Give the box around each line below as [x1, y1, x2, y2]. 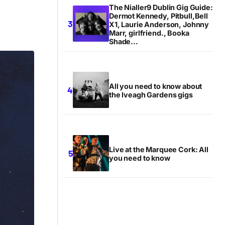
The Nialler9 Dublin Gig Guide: [109, 3, 213, 12]
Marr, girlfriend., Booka [109, 28, 189, 37]
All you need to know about [109, 82, 202, 91]
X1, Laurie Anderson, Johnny [109, 20, 209, 29]
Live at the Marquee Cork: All [109, 145, 208, 154]
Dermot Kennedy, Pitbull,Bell [109, 11, 208, 20]
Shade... [109, 37, 138, 46]
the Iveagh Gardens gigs [109, 90, 193, 99]
